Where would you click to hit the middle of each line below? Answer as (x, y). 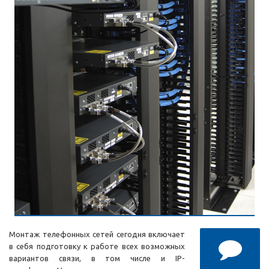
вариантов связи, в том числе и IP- (97, 258)
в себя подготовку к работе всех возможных (97, 246)
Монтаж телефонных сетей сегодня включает (97, 234)
